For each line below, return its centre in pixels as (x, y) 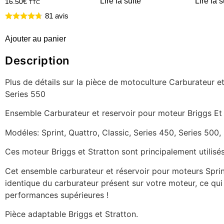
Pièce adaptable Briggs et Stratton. (71, 214)
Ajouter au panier (35, 39)
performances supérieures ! (57, 195)
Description (37, 61)
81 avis (57, 16)
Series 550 (25, 94)
